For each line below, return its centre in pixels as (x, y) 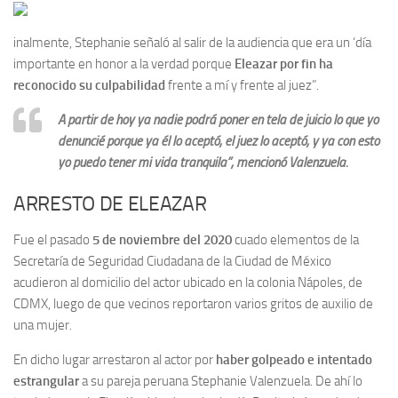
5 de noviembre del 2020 (162, 240)
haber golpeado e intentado (294, 360)
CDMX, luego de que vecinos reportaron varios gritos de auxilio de (193, 304)
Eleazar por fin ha (284, 64)
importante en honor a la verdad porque (124, 64)
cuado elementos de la (295, 240)
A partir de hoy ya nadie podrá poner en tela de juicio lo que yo (218, 120)
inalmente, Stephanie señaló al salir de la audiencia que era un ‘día (192, 43)
